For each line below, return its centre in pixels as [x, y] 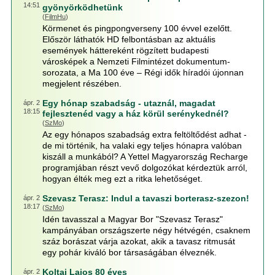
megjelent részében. [82, 83]
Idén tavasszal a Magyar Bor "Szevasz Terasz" [132, 219]
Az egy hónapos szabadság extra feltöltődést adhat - [144, 134]
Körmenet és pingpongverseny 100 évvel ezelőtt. [137, 28]
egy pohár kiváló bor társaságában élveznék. [129, 252]
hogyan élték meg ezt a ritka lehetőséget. [122, 179]
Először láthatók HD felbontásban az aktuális [129, 39]
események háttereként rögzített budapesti [125, 50]
